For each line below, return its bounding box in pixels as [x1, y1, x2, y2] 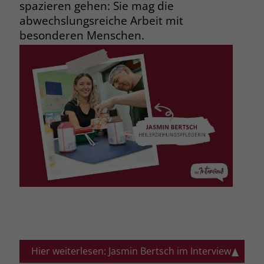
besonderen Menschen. [19, 27, 144, 42]
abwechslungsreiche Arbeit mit [19, 12, 183, 28]
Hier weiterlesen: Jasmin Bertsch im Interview [31, 245, 231, 258]
